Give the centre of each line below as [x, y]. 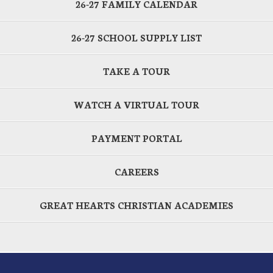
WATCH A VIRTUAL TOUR [136, 105]
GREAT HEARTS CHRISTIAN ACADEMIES [136, 205]
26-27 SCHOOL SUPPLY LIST [136, 37]
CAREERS [136, 172]
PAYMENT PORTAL [136, 138]
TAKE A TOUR [136, 71]
